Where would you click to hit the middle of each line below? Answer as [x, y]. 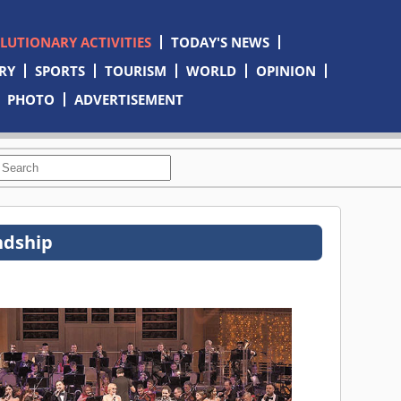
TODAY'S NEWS [220, 42]
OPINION [286, 71]
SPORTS [60, 71]
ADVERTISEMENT [129, 99]
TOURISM [135, 71]
